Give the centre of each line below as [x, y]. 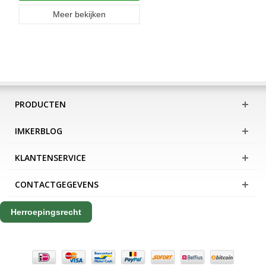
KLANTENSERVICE [50, 158]
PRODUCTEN [40, 104]
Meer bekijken [79, 15]
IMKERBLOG [39, 131]
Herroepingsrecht [46, 212]
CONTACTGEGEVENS [57, 185]
